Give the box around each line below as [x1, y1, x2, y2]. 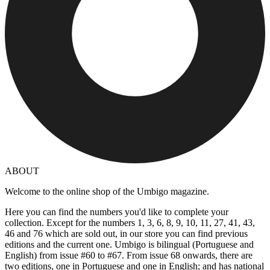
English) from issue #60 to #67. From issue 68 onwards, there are [5, 250, 253, 260]
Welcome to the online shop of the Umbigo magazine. [5, 186, 209, 196]
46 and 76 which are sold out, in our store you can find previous [5, 228, 248, 239]
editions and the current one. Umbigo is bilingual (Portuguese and [5, 239, 254, 250]
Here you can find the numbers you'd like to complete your [5, 207, 228, 217]
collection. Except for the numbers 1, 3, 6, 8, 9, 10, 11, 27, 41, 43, [5, 218, 255, 228]
